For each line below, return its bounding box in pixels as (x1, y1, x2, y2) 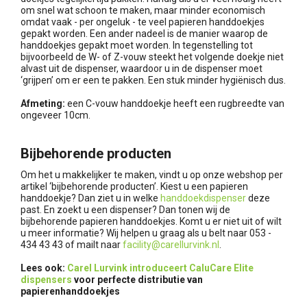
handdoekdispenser (160, 193, 246, 204)
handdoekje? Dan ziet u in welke (21, 193, 160, 204)
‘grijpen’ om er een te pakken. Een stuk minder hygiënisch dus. (21, 75, 286, 86)
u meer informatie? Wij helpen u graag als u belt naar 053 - (21, 228, 271, 239)
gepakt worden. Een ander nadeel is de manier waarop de (21, 28, 268, 40)
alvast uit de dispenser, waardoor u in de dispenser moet (21, 63, 262, 75)
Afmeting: (21, 98, 65, 110)
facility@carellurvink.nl (123, 239, 219, 251)
